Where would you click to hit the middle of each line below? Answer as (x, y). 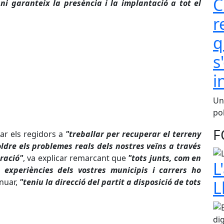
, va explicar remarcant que (76, 158)
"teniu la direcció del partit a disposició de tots (110, 182)
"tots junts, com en (165, 158)
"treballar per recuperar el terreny (133, 134)
